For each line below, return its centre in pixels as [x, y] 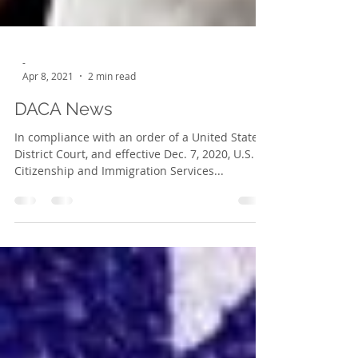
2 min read [112, 164]
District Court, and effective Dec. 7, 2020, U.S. [134, 242]
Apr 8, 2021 [48, 164]
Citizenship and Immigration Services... [119, 259]
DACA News [64, 197]
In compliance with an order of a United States [139, 225]
